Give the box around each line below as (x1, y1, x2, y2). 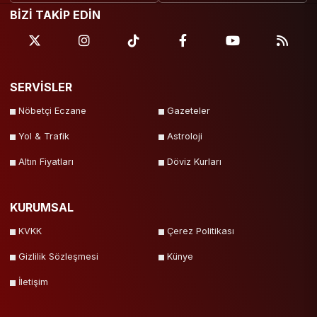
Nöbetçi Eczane (18, 105, 86, 117)
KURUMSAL (10, 200, 74, 215)
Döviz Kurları (167, 156, 221, 168)
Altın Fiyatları (18, 156, 74, 168)
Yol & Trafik (18, 131, 69, 142)
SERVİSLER (10, 80, 72, 95)
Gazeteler (167, 105, 210, 117)
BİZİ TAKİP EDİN (10, 8, 100, 23)
